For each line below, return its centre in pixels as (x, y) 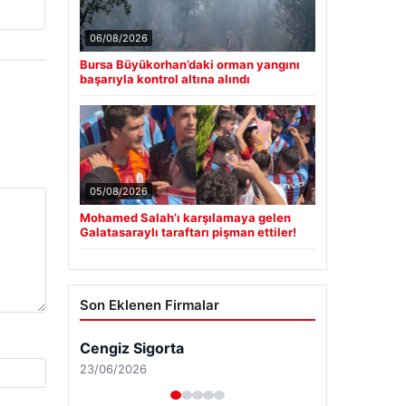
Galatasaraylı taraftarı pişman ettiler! (188, 232)
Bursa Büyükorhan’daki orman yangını (189, 65)
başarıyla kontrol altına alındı (164, 79)
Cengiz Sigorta (131, 348)
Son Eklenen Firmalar (149, 305)
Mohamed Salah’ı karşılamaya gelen (185, 218)
